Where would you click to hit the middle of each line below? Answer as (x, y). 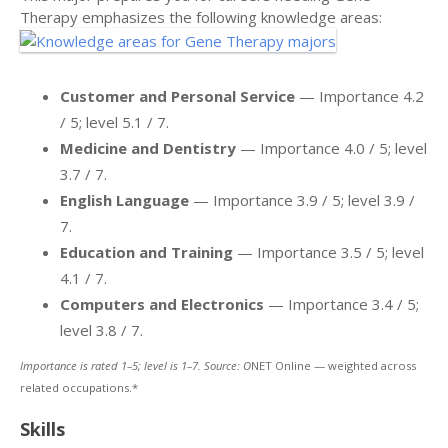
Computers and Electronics (162, 303)
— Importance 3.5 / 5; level (328, 251)
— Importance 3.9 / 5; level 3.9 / (302, 199)
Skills (42, 428)
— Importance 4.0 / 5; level (331, 147)
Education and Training (146, 251)
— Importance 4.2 (359, 95)
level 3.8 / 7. (101, 329)
